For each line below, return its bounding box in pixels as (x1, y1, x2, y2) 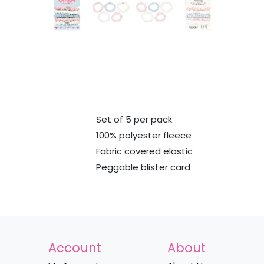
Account (48, 239, 102, 257)
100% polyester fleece (95, 128, 192, 141)
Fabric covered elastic (95, 144, 193, 157)
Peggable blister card (95, 160, 190, 173)
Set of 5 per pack (95, 113, 172, 126)
